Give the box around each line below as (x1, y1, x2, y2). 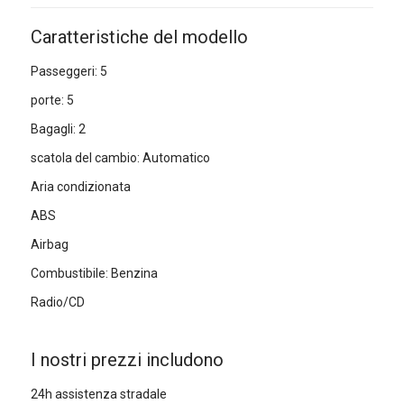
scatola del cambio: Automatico (30, 150, 210, 165)
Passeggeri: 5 (30, 63, 107, 78)
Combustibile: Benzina (30, 265, 158, 280)
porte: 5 (30, 92, 74, 107)
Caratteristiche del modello (30, 25, 248, 48)
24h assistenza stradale (30, 386, 167, 401)
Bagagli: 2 (30, 121, 86, 136)
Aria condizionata (30, 179, 131, 194)
